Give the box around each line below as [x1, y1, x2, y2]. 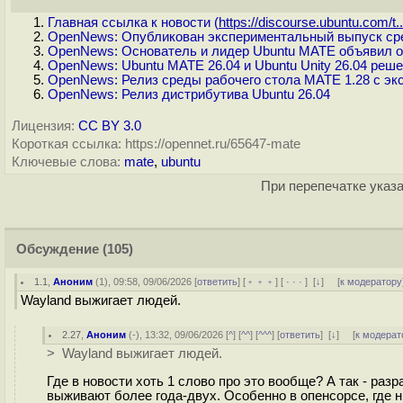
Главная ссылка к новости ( [48, 15, 219, 30]
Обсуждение [16, 242, 99, 256]
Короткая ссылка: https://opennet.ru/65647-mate [12, 137, 300, 151]
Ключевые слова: [12, 155, 121, 169]
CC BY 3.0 [78, 119, 141, 133]
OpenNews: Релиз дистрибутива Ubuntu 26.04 [48, 87, 330, 102]
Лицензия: [12, 119, 75, 133]
